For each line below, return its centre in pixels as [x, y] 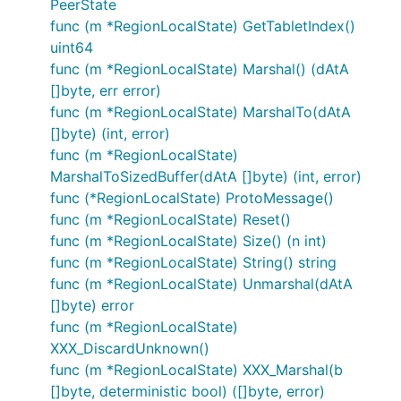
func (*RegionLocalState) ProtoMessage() [192, 198]
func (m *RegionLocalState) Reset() [171, 219]
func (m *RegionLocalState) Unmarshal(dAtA [201, 284]
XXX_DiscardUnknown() [130, 348]
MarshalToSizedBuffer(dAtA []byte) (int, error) [206, 176]
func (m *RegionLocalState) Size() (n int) [188, 241]
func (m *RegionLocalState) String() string [193, 262]
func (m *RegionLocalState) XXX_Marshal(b [196, 370]
